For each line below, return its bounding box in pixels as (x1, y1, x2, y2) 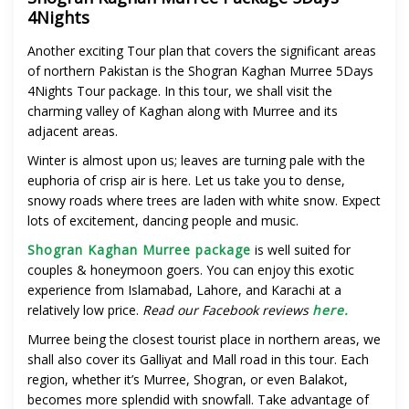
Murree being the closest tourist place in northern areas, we (27, 330, 381, 349)
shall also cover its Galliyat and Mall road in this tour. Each (27, 351, 369, 369)
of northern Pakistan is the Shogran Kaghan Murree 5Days (27, 62, 373, 80)
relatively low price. (27, 301, 142, 320)
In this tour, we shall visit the (164, 82, 332, 100)
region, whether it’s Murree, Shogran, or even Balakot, (27, 371, 348, 389)
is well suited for (251, 241, 351, 259)
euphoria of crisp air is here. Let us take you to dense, (27, 172, 345, 190)
